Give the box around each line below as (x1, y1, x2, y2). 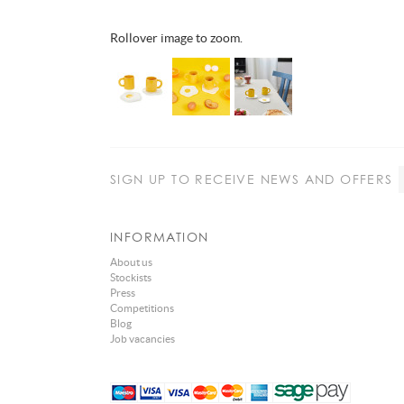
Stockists (110, 271, 151, 283)
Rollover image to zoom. (110, 31, 243, 45)
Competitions (110, 302, 174, 314)
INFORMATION (110, 229, 209, 244)
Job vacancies (110, 333, 175, 344)
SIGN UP (110, 171, 167, 187)
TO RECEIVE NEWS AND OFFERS (166, 171, 393, 187)
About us (110, 256, 152, 268)
